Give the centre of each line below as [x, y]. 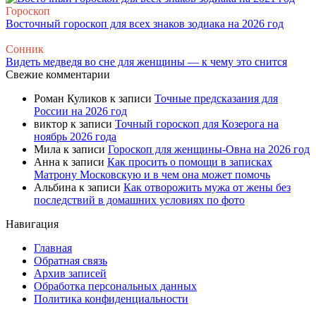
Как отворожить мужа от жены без [207, 188]
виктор [51, 124]
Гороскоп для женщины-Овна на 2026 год [209, 150]
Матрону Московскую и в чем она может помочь [152, 175]
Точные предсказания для [216, 99]
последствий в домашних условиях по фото [139, 200]
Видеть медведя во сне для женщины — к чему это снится [146, 62]
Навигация [32, 224]
